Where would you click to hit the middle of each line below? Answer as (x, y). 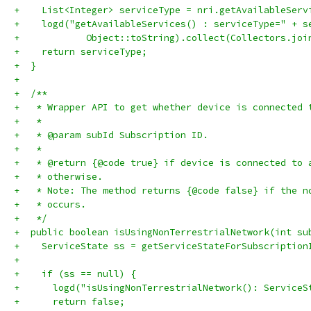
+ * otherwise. (58, 177)
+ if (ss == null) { (75, 274)
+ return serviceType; (81, 52)
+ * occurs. (50, 204)
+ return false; (69, 302)
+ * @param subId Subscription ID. (111, 135)
